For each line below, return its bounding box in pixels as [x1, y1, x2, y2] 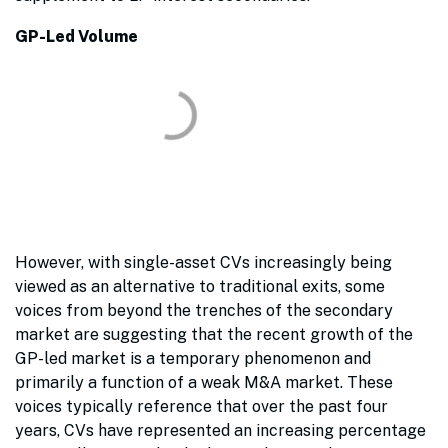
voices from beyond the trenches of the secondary [15, 301, 393, 321]
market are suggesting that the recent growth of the [15, 325, 413, 345]
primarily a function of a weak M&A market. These [15, 373, 393, 393]
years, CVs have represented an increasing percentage [15, 421, 426, 441]
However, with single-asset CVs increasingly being [15, 253, 392, 273]
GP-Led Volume [15, 27, 138, 47]
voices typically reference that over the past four [15, 397, 388, 417]
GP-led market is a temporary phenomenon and [15, 349, 371, 369]
